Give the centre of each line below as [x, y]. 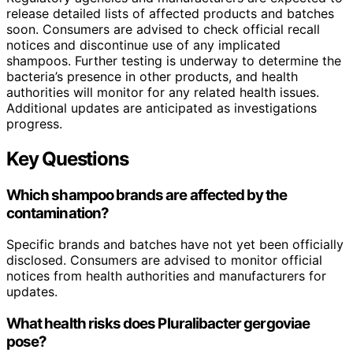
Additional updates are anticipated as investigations [162, 108]
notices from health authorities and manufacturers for [166, 276]
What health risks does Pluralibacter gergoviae [158, 323]
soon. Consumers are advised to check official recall [163, 29]
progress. [34, 123]
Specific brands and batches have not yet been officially [175, 245]
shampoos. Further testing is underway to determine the [174, 60]
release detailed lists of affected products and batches [170, 13]
